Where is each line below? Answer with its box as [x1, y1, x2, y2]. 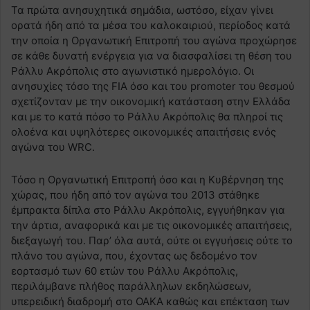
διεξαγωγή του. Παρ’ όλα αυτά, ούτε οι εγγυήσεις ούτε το [11, 234, 293, 248]
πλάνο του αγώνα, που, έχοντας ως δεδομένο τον [11, 249, 257, 263]
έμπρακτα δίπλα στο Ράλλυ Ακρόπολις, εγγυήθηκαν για [11, 203, 285, 217]
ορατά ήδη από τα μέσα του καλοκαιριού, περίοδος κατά [11, 19, 291, 33]
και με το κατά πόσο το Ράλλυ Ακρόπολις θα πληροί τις [11, 110, 283, 124]
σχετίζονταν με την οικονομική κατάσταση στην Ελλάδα [11, 95, 291, 109]
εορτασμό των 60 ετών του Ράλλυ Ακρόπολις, [11, 264, 238, 278]
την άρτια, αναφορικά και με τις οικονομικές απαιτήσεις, [11, 219, 292, 232]
